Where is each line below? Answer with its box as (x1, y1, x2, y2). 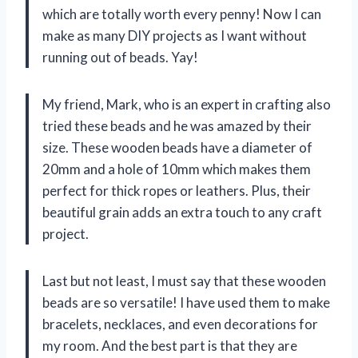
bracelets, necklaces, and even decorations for (42, 315, 318, 332)
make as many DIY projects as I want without (42, 26, 307, 44)
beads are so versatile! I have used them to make (42, 293, 330, 311)
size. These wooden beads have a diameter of (42, 138, 312, 156)
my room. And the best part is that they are (42, 336, 297, 354)
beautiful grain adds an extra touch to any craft (42, 203, 322, 221)
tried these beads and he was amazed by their (42, 117, 312, 134)
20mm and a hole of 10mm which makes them (42, 160, 311, 177)
